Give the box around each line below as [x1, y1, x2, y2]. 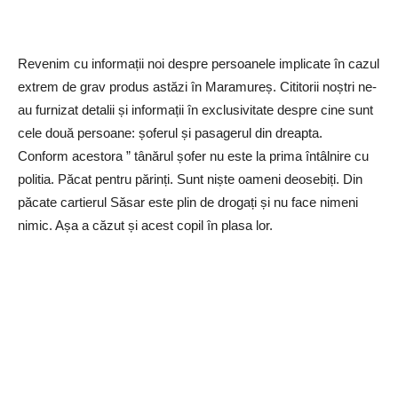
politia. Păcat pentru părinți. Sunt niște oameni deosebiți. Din [18, 171, 362, 187]
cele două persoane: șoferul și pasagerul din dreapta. [18, 124, 322, 140]
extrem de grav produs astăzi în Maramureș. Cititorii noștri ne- [18, 78, 377, 94]
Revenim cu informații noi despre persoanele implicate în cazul [18, 55, 379, 71]
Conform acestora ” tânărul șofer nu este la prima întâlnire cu [18, 147, 369, 163]
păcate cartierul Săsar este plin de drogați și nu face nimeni [18, 194, 358, 210]
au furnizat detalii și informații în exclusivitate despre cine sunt [18, 101, 373, 117]
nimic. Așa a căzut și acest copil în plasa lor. [18, 217, 273, 233]
